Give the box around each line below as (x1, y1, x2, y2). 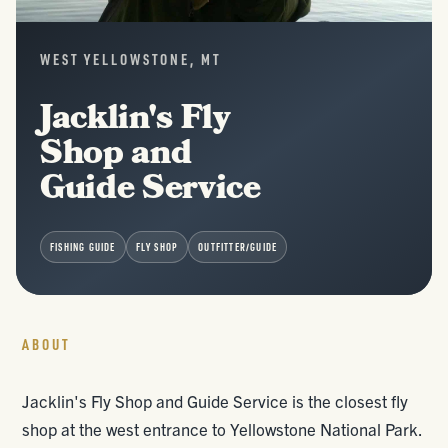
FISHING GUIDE (50, 241, 116, 253)
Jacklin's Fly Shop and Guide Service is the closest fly (22, 390, 409, 411)
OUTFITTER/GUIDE (198, 241, 278, 253)
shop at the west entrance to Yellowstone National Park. (22, 418, 423, 439)
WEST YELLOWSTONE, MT (40, 50, 222, 69)
